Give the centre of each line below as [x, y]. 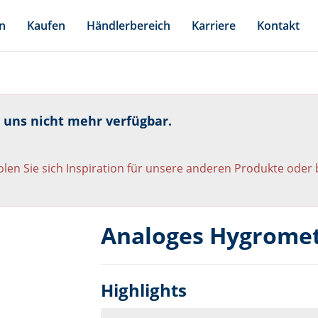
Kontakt [278, 26]
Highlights [143, 290]
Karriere [214, 26]
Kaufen [46, 26]
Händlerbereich [128, 26]
